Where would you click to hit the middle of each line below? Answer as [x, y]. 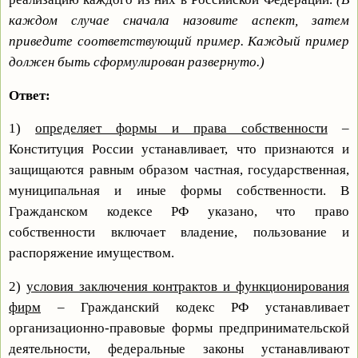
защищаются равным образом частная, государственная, [179, 170]
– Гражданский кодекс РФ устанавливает [195, 308]
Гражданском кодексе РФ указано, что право [179, 212]
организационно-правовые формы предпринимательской [179, 328]
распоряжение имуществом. [91, 253]
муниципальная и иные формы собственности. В [179, 191]
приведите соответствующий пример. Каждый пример [179, 41]
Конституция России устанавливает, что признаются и [179, 149]
